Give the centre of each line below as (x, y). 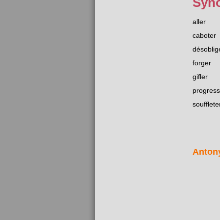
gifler (200, 77)
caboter (204, 36)
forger (202, 63)
